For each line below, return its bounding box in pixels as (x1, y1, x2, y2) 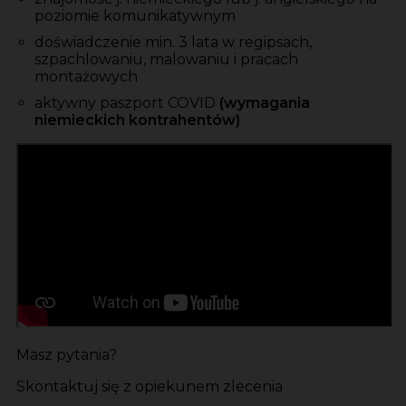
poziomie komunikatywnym (34, 7, 236, 25)
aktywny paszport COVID (34, 94, 216, 112)
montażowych (34, 68, 138, 86)
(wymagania (216, 94, 310, 112)
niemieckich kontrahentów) (34, 111, 240, 130)
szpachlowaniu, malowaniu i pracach (34, 51, 298, 69)
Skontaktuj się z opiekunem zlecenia (16, 378, 283, 396)
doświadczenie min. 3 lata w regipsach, (34, 34, 312, 52)
